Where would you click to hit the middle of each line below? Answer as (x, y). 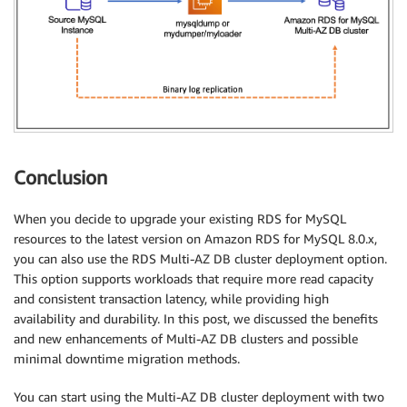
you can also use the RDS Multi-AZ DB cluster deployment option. (200, 258)
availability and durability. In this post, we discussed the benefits (196, 318)
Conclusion (60, 178)
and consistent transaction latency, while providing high (171, 298)
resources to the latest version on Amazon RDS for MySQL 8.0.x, (195, 238)
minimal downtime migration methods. (127, 358)
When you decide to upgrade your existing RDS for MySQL (180, 218)
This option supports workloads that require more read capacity (194, 278)
